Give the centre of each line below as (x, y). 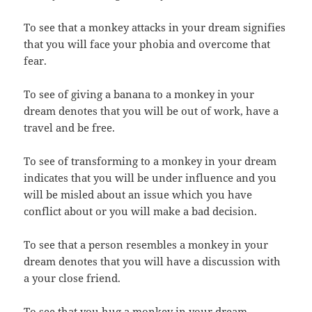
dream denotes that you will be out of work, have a (151, 110)
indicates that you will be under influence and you (150, 177)
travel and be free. (70, 127)
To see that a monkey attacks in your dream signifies (155, 27)
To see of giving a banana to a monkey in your (139, 94)
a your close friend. (72, 278)
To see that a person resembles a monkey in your (146, 244)
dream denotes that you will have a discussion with (153, 261)
